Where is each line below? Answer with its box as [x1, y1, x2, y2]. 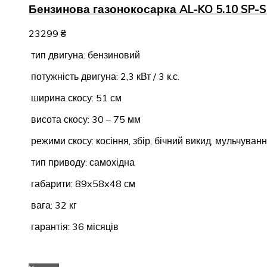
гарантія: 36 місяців [29, 220, 119, 232]
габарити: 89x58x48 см [29, 177, 135, 190]
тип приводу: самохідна [29, 156, 135, 168]
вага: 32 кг [29, 198, 77, 211]
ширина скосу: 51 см [29, 91, 122, 104]
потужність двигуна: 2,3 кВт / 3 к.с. [29, 70, 179, 82]
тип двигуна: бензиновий [29, 48, 140, 61]
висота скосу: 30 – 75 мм [29, 113, 141, 125]
